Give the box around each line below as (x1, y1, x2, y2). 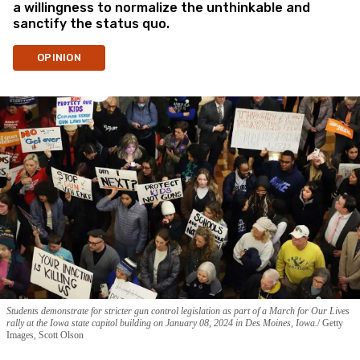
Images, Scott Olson (6, 329, 84, 341)
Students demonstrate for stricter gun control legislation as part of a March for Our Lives (6, 305, 350, 317)
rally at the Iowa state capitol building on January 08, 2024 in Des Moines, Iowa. (6, 317, 317, 329)
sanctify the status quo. (13, 16, 170, 31)
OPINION (37, 51, 81, 63)
